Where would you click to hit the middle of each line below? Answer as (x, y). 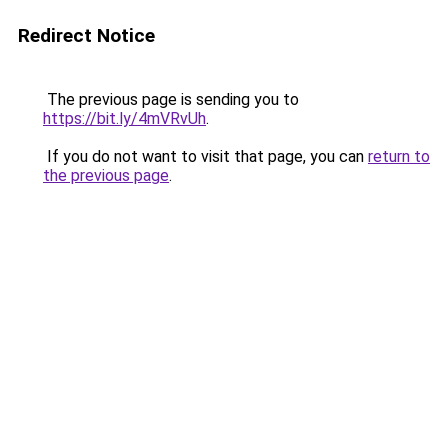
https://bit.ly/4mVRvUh (124, 118)
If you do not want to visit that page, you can (205, 156)
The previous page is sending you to (171, 99)
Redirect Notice (86, 35)
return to (399, 156)
